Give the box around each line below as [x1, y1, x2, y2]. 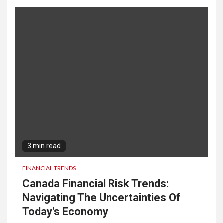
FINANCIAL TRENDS [22, 164, 76, 172]
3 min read [27, 142, 61, 150]
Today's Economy [22, 205, 108, 218]
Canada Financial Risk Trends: [22, 177, 169, 190]
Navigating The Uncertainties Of [22, 191, 181, 204]
